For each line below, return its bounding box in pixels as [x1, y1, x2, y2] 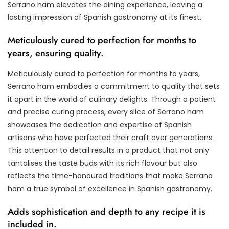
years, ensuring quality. [8, 46, 104, 60]
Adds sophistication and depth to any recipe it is [8, 204, 205, 218]
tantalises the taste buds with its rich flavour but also [8, 157, 197, 168]
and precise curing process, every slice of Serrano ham [8, 106, 204, 117]
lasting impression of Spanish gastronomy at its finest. [8, 12, 201, 22]
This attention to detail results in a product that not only [8, 145, 209, 155]
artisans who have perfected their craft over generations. [8, 132, 214, 143]
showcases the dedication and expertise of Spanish [8, 119, 192, 130]
